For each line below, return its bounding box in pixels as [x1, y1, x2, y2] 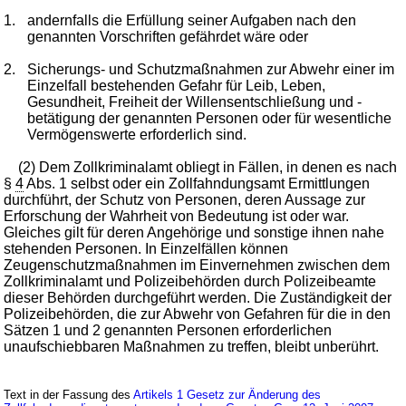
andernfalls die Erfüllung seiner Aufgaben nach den [27, 13, 357, 29]
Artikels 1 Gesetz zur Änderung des [133, 388, 322, 402]
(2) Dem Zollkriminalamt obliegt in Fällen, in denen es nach [18, 159, 398, 176]
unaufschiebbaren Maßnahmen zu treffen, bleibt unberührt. [4, 339, 380, 355]
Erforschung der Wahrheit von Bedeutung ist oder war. [4, 208, 350, 225]
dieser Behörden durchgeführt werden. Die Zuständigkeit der [4, 290, 392, 306]
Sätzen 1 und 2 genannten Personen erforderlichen [4, 323, 333, 339]
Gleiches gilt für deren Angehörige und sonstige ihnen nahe [4, 225, 385, 241]
